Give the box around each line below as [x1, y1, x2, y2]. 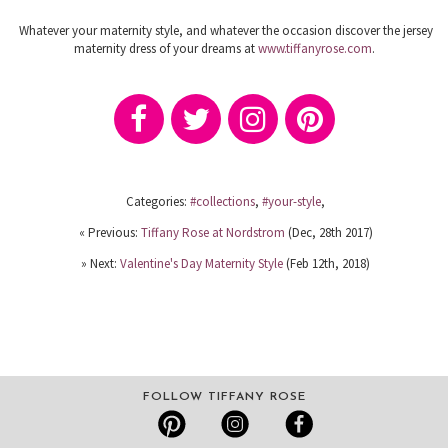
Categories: [126, 193, 190, 211]
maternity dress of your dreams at [73, 40, 258, 58]
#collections [190, 193, 255, 211]
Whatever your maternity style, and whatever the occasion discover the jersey [18, 22, 433, 40]
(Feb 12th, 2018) [283, 255, 370, 273]
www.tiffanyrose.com [257, 40, 372, 58]
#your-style [262, 193, 321, 211]
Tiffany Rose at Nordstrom [140, 224, 285, 242]
